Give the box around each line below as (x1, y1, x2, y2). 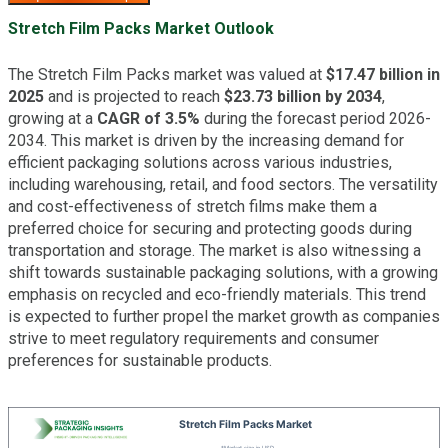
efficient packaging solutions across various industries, (8, 152, 392, 172)
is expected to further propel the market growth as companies (8, 306, 440, 326)
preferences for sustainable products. (8, 350, 272, 370)
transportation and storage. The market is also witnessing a (8, 240, 421, 260)
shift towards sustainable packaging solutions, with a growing (8, 262, 438, 282)
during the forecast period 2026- (200, 108, 431, 128)
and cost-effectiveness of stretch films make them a (8, 196, 377, 216)
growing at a (8, 108, 97, 128)
